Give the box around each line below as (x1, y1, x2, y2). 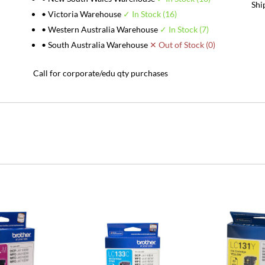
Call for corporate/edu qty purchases (33, 67, 168, 78)
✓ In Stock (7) (159, 24, 209, 34)
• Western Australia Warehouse (41, 24, 160, 34)
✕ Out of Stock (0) (149, 39, 215, 50)
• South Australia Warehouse (41, 39, 150, 50)
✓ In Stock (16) (122, 8, 177, 19)
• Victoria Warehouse (41, 8, 123, 19)
